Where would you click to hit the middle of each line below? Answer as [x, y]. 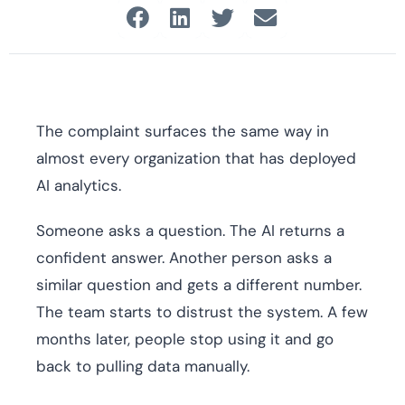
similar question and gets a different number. [199, 285]
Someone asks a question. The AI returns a [190, 231]
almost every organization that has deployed [196, 159]
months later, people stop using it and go [185, 339]
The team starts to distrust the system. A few [202, 312]
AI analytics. [79, 186]
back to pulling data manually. [143, 367]
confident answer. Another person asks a [184, 258]
